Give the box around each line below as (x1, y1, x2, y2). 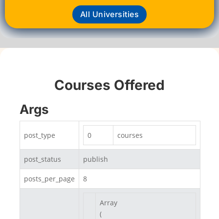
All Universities (80, 9, 139, 20)
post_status (24, 154, 61, 164)
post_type (24, 131, 55, 140)
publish (83, 154, 108, 164)
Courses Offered (54, 77, 165, 94)
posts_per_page (24, 174, 75, 184)
